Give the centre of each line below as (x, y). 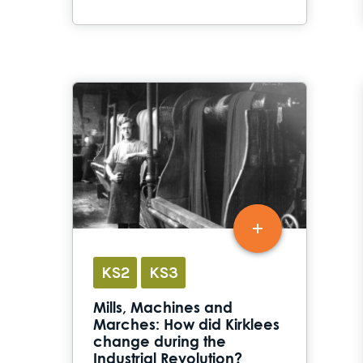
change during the (160, 343)
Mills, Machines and (163, 309)
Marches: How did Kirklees (186, 326)
